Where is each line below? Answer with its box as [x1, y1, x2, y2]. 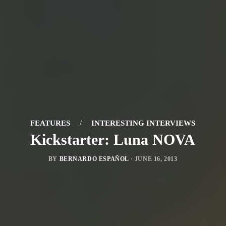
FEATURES [30, 119, 71, 128]
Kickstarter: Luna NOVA [30, 131, 196, 148]
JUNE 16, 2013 [134, 155, 178, 163]
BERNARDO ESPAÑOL [59, 155, 129, 163]
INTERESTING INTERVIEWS [91, 119, 196, 128]
